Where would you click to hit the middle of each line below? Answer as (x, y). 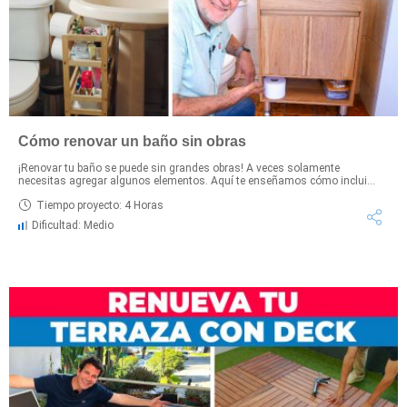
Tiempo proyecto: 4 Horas (100, 205)
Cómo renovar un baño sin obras (132, 142)
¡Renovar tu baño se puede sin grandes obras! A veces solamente (179, 169)
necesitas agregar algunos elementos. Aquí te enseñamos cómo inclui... (197, 181)
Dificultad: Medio (73, 226)
